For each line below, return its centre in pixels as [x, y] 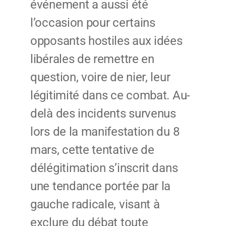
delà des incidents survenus [103, 114]
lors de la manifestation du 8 [105, 132]
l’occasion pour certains [93, 23]
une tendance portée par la [101, 186]
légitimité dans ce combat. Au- [110, 96]
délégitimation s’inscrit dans [104, 168]
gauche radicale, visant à [95, 205]
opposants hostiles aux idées [106, 41]
